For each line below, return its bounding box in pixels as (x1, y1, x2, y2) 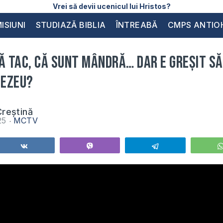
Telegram (165, 142, 194, 149)
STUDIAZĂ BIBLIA (35, 20, 106, 30)
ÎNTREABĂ (115, 20, 158, 30)
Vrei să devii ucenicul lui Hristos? (52, 2, 171, 10)
